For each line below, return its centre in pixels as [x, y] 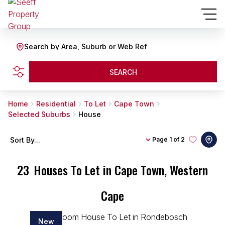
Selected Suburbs [39, 114]
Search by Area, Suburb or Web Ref [86, 46]
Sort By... [25, 140]
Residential [56, 104]
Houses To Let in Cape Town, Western [121, 170]
